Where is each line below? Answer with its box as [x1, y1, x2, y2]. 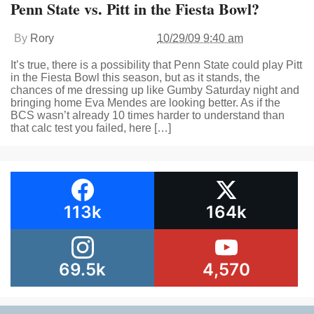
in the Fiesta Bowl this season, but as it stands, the [11, 71, 260, 83]
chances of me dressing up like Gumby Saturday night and [11, 84, 299, 96]
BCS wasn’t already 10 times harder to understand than [11, 109, 285, 121]
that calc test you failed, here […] [11, 122, 171, 134]
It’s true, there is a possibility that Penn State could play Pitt [11, 59, 302, 71]
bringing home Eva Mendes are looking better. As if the [11, 97, 280, 109]
